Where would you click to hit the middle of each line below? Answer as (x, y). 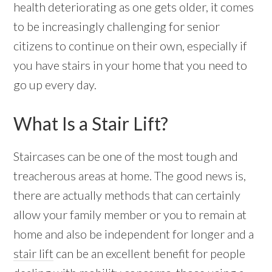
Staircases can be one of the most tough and (126, 156)
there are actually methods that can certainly (127, 195)
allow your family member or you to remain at (130, 215)
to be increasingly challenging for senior (117, 26)
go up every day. (55, 85)
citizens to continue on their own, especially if (131, 46)
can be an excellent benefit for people (150, 253)
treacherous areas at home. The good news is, (130, 176)
